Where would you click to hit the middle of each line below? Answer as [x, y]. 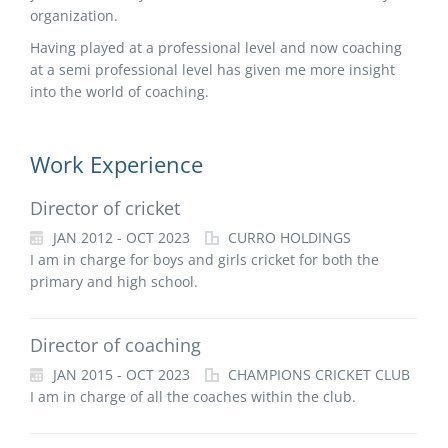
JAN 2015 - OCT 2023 [119, 374]
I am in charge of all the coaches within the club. [193, 396]
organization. [74, 15]
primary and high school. [114, 281]
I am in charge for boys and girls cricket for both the [204, 259]
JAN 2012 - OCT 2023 [119, 237]
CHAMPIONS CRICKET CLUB [317, 374]
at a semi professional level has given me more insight [212, 69]
